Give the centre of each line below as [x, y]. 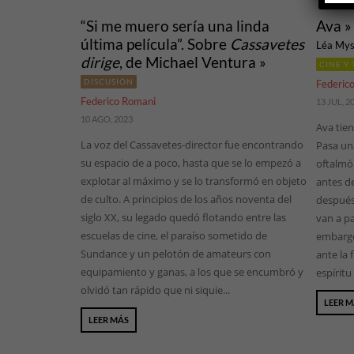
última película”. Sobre [155, 44]
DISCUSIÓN [109, 82]
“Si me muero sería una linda [175, 26]
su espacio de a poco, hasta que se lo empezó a [191, 163]
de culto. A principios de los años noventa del [186, 200]
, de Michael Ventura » [193, 62]
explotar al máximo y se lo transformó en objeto [194, 181]
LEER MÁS [109, 320]
